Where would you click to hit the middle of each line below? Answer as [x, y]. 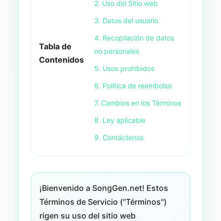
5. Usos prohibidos [124, 68]
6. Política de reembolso [133, 86]
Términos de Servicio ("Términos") [103, 202]
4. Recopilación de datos [134, 38]
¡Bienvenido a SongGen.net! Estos [104, 188]
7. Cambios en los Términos [137, 103]
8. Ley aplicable [120, 120]
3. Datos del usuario [126, 20]
